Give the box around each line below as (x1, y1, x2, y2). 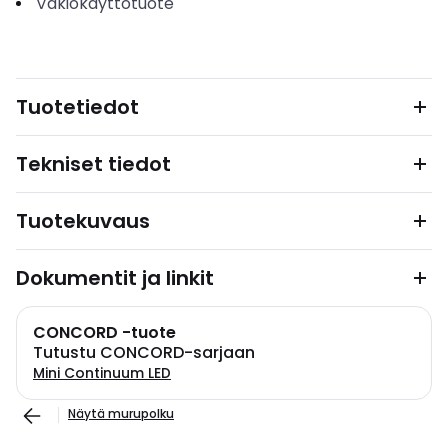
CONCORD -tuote (33, 321, 176, 344)
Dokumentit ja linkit (16, 264, 214, 292)
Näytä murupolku (68, 405, 174, 422)
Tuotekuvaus (16, 207, 150, 235)
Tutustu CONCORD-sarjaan (33, 341, 255, 364)
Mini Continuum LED (33, 363, 171, 383)
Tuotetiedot (16, 93, 139, 121)
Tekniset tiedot (16, 150, 171, 178)
